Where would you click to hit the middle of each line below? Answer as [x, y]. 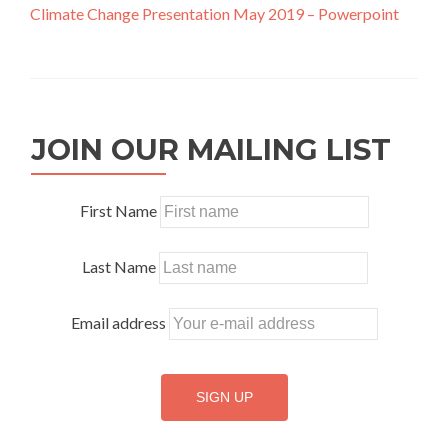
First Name [118, 210]
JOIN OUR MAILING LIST [211, 149]
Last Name [118, 266]
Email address [118, 322]
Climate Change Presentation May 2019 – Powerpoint [214, 13]
